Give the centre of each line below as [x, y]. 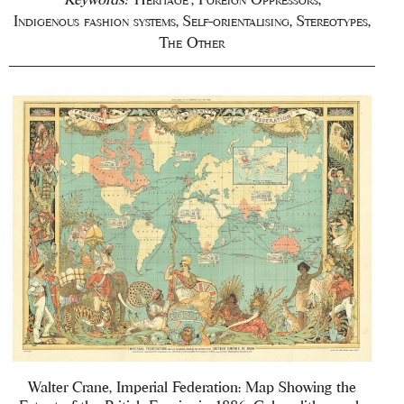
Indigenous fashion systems [95, 21]
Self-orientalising [237, 21]
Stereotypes [333, 21]
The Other [193, 43]
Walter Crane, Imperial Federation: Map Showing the [193, 387]
